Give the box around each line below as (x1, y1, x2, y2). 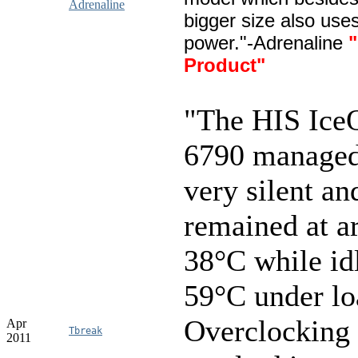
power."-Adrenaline (184, 31, 343, 54)
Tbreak (69, 324, 102, 336)
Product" (184, 54, 265, 76)
